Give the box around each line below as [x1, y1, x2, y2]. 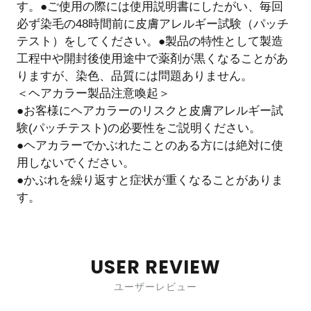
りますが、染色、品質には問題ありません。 [16, 69, 253, 83]
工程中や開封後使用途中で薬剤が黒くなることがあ [16, 51, 288, 65]
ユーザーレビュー [114, 280, 197, 294]
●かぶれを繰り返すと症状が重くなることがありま [16, 173, 283, 187]
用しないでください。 [16, 155, 135, 169]
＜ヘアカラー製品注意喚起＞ [16, 86, 170, 100]
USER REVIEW [90, 253, 221, 280]
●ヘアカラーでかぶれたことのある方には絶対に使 [16, 138, 283, 152]
